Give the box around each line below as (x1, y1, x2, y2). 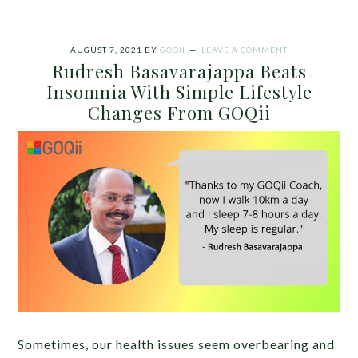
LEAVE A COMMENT (201, 44, 288, 54)
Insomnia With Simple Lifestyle (46, 79, 312, 104)
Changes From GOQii (87, 100, 271, 125)
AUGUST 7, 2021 (70, 44, 142, 54)
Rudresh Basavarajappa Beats (51, 58, 307, 83)
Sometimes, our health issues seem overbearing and (18, 336, 336, 352)
